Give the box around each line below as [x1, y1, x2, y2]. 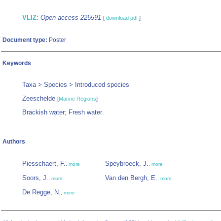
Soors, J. [22, 174, 48, 182]
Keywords [2, 60, 31, 67]
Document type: [2, 37, 47, 44]
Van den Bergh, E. [105, 174, 157, 182]
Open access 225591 [40, 14, 101, 22]
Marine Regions [59, 96, 96, 102]
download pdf [106, 15, 138, 21]
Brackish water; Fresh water [22, 109, 102, 116]
